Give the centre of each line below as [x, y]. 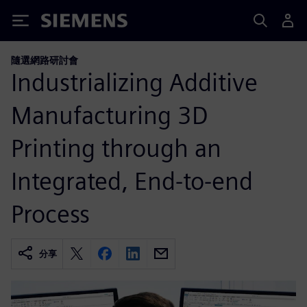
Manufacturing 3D [110, 115]
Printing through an [116, 148]
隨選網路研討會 [45, 60]
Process [50, 213]
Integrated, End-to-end [132, 181]
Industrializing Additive [134, 82]
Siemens [64, 23]
